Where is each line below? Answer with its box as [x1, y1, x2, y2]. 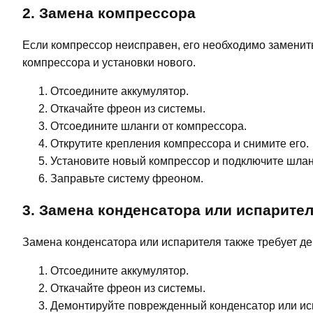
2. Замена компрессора [22, 5, 196, 22]
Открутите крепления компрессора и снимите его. [50, 138, 309, 150]
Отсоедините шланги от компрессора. [50, 120, 247, 133]
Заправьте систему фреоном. [50, 173, 203, 185]
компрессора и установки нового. [22, 57, 196, 69]
